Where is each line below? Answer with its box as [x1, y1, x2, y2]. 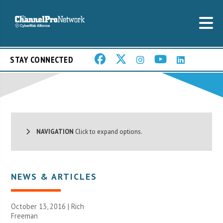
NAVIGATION [30, 127, 74, 136]
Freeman [11, 211, 38, 221]
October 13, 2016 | [11, 201, 72, 211]
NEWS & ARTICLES [11, 170, 98, 182]
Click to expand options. [74, 127, 143, 136]
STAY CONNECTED [10, 54, 73, 66]
